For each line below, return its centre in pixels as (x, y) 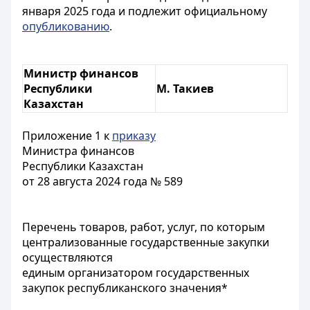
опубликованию (66, 26)
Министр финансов (81, 73)
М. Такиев (185, 89)
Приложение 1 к (67, 136)
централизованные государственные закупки (146, 242)
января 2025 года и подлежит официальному (145, 11)
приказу (134, 136)
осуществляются (67, 257)
